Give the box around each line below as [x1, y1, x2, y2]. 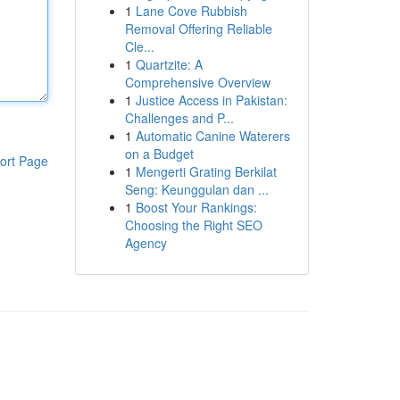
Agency [124, 234, 167, 252]
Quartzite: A [135, 55, 203, 73]
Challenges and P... [124, 109, 234, 127]
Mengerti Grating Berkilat [135, 162, 277, 180]
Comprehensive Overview [124, 73, 271, 91]
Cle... [124, 37, 154, 55]
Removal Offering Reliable [124, 20, 272, 37]
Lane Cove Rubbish [135, 2, 247, 20]
